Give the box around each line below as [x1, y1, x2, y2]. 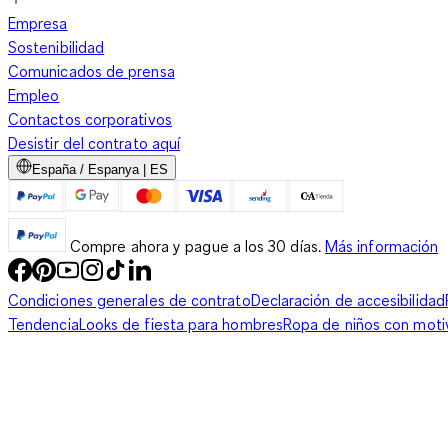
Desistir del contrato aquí [8, 133, 181, 154]
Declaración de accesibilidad [250, 290, 445, 311]
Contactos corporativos [8, 109, 172, 130]
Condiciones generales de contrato [8, 290, 251, 311]
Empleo [8, 85, 60, 106]
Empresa [8, 13, 68, 34]
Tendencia [8, 314, 79, 335]
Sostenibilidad [8, 37, 105, 58]
